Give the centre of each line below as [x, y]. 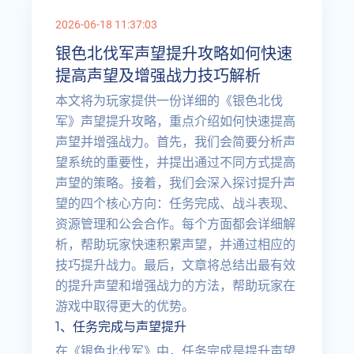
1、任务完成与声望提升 [121, 327]
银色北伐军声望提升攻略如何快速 [174, 54]
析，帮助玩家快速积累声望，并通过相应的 [176, 245]
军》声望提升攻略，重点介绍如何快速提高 [176, 121]
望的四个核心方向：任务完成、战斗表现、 [176, 203]
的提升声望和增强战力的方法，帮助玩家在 [176, 286]
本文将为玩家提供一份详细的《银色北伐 [169, 101]
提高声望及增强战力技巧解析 [158, 76]
